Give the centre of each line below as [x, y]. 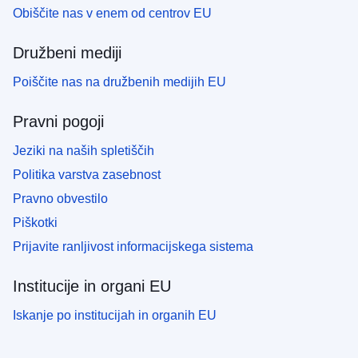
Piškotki [35, 223]
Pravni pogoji [58, 122]
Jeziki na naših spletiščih [84, 151]
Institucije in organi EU [92, 286]
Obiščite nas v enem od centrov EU [112, 14]
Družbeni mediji [67, 53]
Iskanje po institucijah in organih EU [115, 316]
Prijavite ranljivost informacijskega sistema [133, 247]
